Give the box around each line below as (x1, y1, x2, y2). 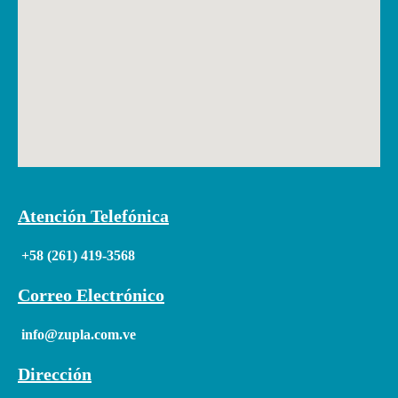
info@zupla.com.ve (21, 326, 136, 342)
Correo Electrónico (18, 284, 164, 305)
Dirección (18, 363, 92, 384)
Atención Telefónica (18, 205, 169, 226)
